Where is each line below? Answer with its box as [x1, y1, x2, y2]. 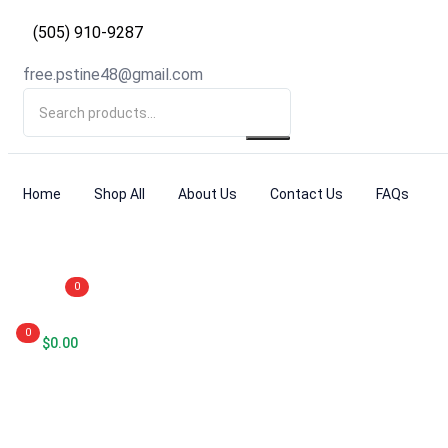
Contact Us [270, 186, 343, 203]
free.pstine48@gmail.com [23, 65, 203, 85]
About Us [178, 186, 237, 203]
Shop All [94, 186, 145, 203]
